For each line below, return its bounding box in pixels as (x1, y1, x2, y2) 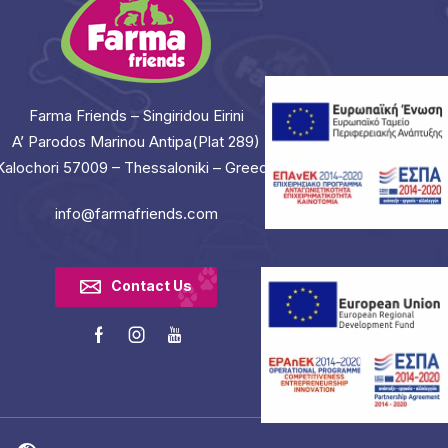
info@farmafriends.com (54, 203, 218, 223)
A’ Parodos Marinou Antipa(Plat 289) (12, 131, 260, 151)
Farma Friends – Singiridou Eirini (28, 105, 244, 125)
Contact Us (111, 277, 192, 295)
